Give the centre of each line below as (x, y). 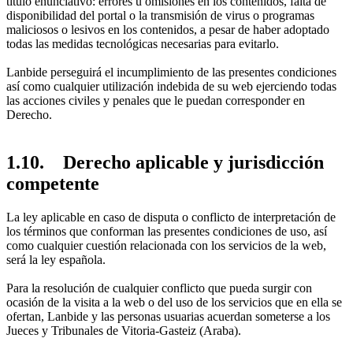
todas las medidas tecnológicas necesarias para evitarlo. (143, 44)
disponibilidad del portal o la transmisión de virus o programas (160, 16)
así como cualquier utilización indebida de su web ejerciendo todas (171, 87)
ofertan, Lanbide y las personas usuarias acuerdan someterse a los (168, 317)
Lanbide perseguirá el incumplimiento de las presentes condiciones (171, 72)
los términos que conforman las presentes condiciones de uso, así (167, 232)
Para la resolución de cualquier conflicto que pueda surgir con (159, 288)
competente (53, 184)
